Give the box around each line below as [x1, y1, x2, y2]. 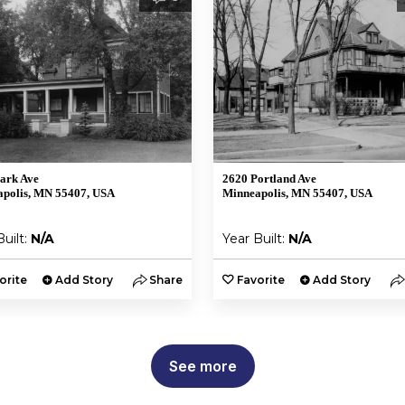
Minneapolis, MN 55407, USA [222, 186, 372, 200]
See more [168, 357, 237, 375]
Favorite [237, 273, 285, 287]
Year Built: [222, 231, 288, 247]
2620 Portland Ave [222, 172, 316, 185]
